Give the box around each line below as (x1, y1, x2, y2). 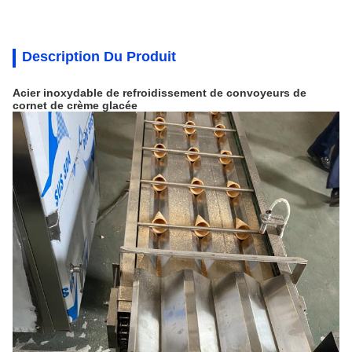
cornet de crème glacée (13, 99, 137, 112)
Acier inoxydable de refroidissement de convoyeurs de (13, 86, 306, 99)
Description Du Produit (22, 49, 176, 64)
